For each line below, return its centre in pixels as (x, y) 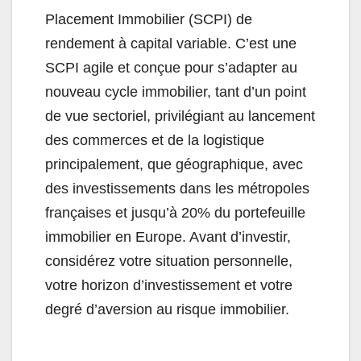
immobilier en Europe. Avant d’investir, (168, 237)
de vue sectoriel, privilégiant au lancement (180, 116)
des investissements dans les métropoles (177, 189)
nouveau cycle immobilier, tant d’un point (176, 92)
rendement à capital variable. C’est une (171, 44)
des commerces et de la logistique (155, 141)
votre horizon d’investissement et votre (169, 286)
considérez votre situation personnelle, (169, 261)
